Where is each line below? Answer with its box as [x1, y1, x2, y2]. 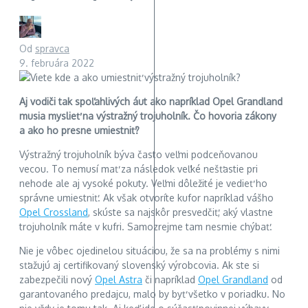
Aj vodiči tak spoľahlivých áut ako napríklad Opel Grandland [19, 96, 283, 108]
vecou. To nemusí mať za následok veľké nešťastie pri [19, 163, 258, 175]
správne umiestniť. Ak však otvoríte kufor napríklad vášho [19, 192, 274, 204]
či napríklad [142, 274, 198, 286]
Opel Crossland [19, 206, 88, 219]
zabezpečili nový [19, 274, 95, 286]
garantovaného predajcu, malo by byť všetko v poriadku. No [19, 288, 285, 300]
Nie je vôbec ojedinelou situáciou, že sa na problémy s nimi [19, 245, 280, 257]
